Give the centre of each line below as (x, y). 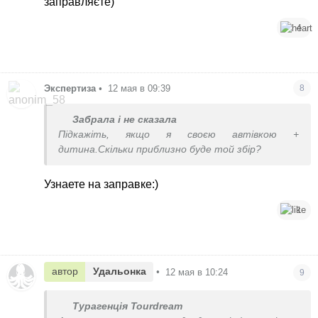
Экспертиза (70, 88)
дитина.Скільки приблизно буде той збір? (160, 149)
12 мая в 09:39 (139, 88)
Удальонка (119, 272)
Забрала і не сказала (125, 119)
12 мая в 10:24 (197, 272)
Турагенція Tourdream (128, 306)
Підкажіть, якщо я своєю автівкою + (179, 134)
